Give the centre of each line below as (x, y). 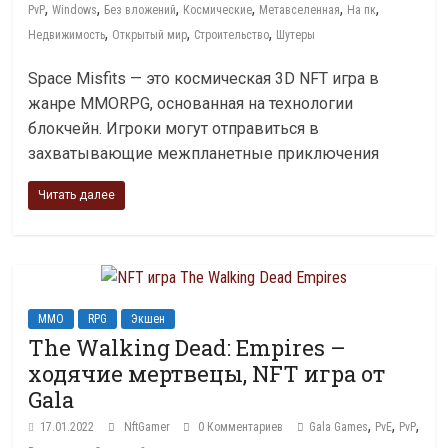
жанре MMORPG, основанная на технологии (191, 103)
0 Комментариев (239, 427)
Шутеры (296, 35)
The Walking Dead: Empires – (187, 347)
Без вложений (140, 10)
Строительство (232, 35)
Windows (75, 10)
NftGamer (149, 427)
